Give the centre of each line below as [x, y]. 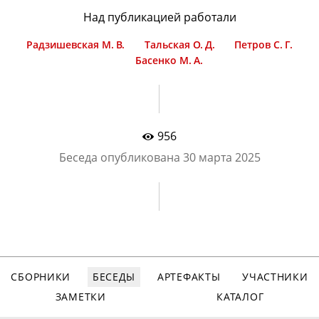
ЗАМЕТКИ [80, 297]
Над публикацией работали [159, 17]
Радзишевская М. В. [76, 45]
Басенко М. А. [169, 60]
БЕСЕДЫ [114, 277]
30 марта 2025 [221, 157]
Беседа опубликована [121, 157]
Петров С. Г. [263, 45]
